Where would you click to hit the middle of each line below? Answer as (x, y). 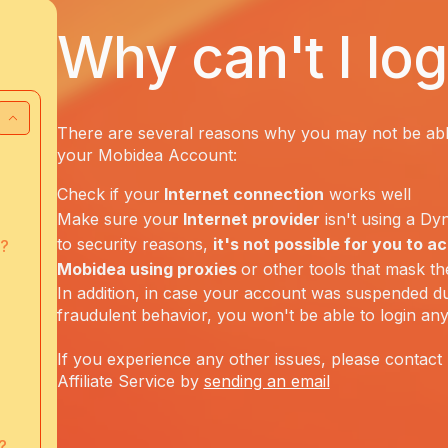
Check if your (108, 194)
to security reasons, (134, 244)
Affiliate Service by (130, 381)
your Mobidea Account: (146, 155)
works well (367, 194)
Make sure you (114, 219)
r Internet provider (245, 219)
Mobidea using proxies (148, 269)
